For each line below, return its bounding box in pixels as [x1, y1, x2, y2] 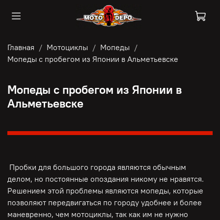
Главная [7, 42, 34, 52]
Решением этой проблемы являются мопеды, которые [7, 186, 203, 196]
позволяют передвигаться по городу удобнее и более [7, 197, 202, 208]
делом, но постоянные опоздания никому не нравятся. [7, 174, 204, 184]
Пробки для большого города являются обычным [7, 162, 186, 172]
